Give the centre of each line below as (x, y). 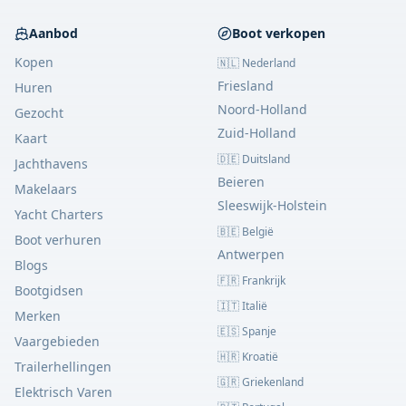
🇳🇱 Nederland (256, 63)
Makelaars (46, 188)
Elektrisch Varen (63, 391)
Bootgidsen (49, 290)
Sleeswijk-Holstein (272, 205)
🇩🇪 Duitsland (254, 159)
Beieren (241, 181)
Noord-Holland (262, 109)
